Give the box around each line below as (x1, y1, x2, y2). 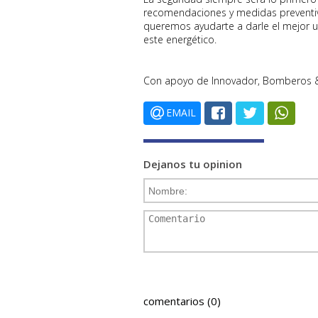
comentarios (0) (143, 294, 221, 308)
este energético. (143, 33, 216, 46)
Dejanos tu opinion (143, 157, 242, 171)
